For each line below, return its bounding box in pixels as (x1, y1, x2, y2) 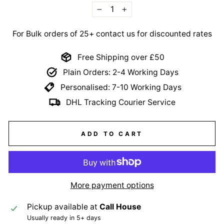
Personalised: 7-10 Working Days (60, 82, 181, 92)
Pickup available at (26, 201, 99, 211)
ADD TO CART (81, 129, 143, 137)
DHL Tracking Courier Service (66, 97, 175, 107)
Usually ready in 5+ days (26, 213, 101, 221)
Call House (99, 201, 141, 211)
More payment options (70, 180, 154, 190)
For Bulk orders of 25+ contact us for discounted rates (12, 29, 212, 39)
